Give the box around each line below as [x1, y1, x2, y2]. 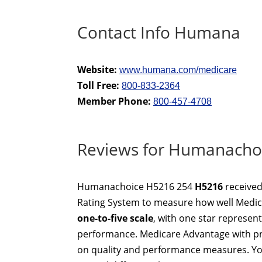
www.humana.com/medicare [119, 65, 237, 75]
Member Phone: [77, 95, 153, 108]
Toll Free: [77, 79, 122, 92]
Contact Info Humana [77, 21, 240, 43]
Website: [77, 63, 119, 76]
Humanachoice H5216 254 [77, 180, 195, 193]
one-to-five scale [77, 212, 153, 225]
